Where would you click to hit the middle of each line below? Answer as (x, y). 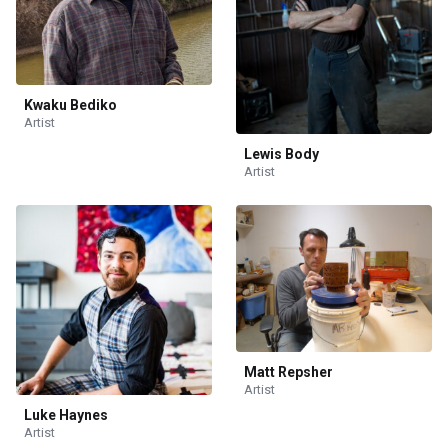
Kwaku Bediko (70, 104)
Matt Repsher (288, 371)
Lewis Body (281, 153)
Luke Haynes (66, 414)
